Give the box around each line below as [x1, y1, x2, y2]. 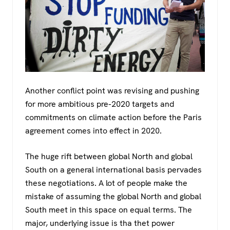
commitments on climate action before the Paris [25, 112, 202, 123]
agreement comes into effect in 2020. [25, 125, 162, 137]
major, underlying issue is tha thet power [25, 218, 175, 229]
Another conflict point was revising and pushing [25, 85, 199, 97]
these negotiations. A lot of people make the [25, 178, 187, 189]
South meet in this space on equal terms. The [25, 204, 192, 216]
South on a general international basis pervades [25, 164, 202, 176]
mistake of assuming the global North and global [25, 191, 201, 202]
